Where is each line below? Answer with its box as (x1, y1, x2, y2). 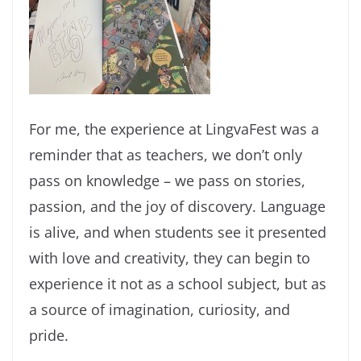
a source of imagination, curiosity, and (29, 300, 290, 320)
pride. (29, 326, 68, 346)
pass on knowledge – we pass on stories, (29, 171, 305, 191)
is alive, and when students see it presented (29, 222, 326, 243)
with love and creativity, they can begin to (29, 248, 310, 268)
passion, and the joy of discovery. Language (29, 197, 326, 217)
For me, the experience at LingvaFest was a (29, 119, 319, 139)
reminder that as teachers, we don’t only (29, 145, 302, 165)
